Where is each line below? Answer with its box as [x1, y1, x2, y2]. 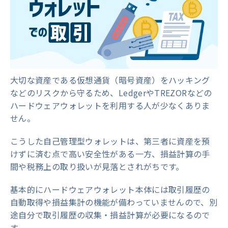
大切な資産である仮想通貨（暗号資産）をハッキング [10, 74, 210, 87]
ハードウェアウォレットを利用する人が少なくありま [10, 99, 210, 112]
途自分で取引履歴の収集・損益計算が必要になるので [10, 209, 210, 221]
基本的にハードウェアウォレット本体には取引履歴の [10, 183, 210, 196]
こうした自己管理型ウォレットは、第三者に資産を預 [10, 135, 210, 148]
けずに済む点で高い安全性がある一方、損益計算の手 [10, 148, 210, 160]
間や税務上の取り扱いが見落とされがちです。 [10, 160, 184, 173]
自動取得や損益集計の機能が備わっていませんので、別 [10, 196, 218, 209]
